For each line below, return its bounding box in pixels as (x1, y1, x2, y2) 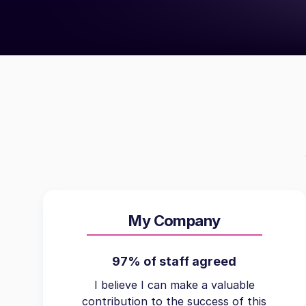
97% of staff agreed (112, 254, 237, 268)
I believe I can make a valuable (94, 278, 255, 292)
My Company (128, 212, 221, 229)
